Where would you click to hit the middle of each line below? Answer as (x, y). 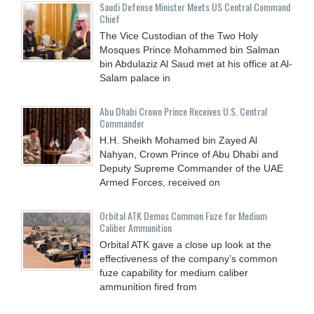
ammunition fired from (148, 286)
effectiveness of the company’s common (189, 258)
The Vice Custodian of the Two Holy (179, 35)
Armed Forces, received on (160, 182)
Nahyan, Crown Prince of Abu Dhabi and (189, 154)
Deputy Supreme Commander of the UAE (191, 168)
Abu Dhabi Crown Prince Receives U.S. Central (183, 111)
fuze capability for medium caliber (174, 272)
